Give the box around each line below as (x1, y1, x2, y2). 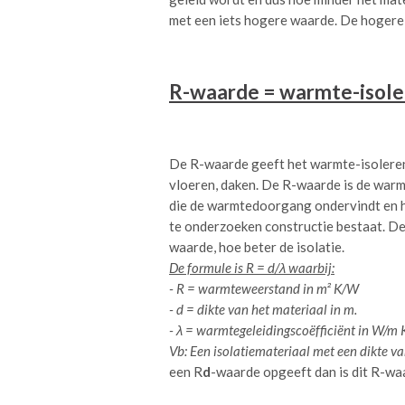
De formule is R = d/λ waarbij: (169, 259, 334, 277)
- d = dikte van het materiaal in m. (169, 301, 357, 318)
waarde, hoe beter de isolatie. (169, 239, 344, 256)
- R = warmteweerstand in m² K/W (169, 280, 359, 297)
